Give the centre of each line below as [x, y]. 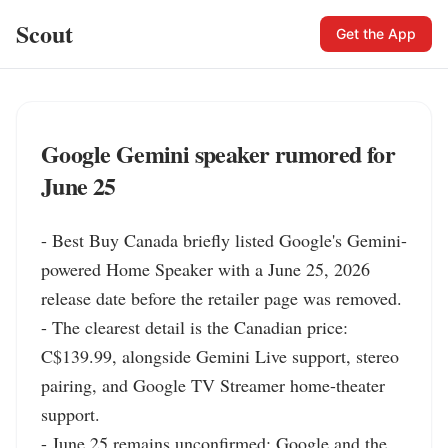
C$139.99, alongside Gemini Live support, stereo [220, 356]
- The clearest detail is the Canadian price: [194, 327]
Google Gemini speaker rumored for [218, 153]
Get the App [376, 33]
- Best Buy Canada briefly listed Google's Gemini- [224, 240]
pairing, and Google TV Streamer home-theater [213, 385]
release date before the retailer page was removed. [221, 298]
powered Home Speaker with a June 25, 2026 [205, 269]
